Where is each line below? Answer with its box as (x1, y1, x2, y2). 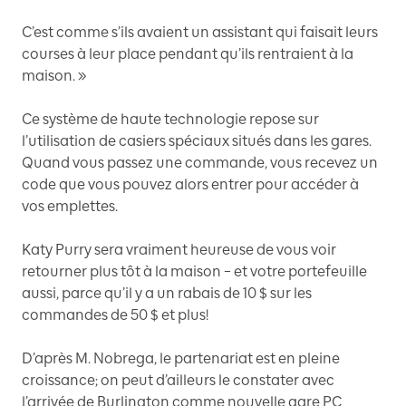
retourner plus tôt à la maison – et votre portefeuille (22, 262, 367, 280)
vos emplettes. (22, 197, 118, 215)
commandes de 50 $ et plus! (22, 305, 208, 324)
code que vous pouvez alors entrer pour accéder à (22, 175, 359, 193)
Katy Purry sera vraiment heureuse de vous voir (22, 240, 336, 258)
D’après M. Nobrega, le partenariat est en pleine (22, 349, 340, 367)
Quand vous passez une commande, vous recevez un (22, 153, 378, 171)
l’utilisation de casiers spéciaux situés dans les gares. (22, 131, 372, 150)
